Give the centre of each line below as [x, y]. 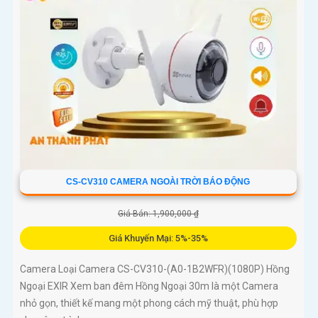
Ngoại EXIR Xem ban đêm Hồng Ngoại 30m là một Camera [149, 286]
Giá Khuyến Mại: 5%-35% [158, 238]
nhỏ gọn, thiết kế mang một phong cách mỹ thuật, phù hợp [149, 303]
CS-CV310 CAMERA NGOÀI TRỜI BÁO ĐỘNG [158, 182]
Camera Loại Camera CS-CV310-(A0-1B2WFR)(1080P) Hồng [155, 269]
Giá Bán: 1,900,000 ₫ [158, 214]
